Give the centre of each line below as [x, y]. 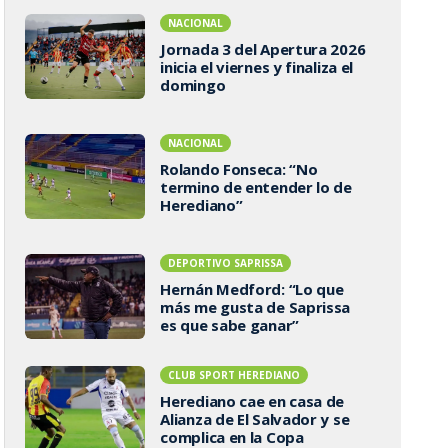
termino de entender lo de [256, 186]
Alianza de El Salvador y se [255, 419]
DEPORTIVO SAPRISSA [226, 262]
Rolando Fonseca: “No [239, 168]
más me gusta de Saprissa [255, 306]
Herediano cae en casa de [252, 401]
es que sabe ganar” [229, 324]
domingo [193, 84]
